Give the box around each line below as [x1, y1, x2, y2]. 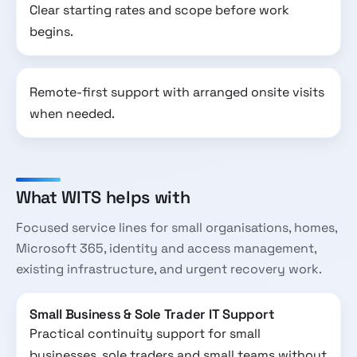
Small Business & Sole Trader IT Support [29, 305, 275, 323]
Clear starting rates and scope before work [29, 2, 289, 19]
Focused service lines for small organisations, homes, [16, 219, 337, 237]
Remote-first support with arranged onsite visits [29, 83, 324, 100]
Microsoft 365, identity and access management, [16, 240, 316, 257]
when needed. [29, 104, 115, 122]
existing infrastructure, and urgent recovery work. [16, 261, 322, 278]
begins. [29, 23, 73, 41]
